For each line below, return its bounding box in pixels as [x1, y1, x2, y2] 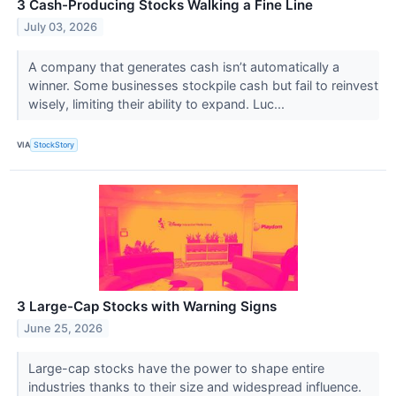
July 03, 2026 [24, 19, 98, 34]
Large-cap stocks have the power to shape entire [27, 361, 324, 377]
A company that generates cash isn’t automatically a [27, 58, 339, 74]
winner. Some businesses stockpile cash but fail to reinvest [27, 77, 378, 93]
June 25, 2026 [24, 321, 103, 335]
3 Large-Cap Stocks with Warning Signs [17, 298, 277, 316]
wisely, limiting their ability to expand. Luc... [27, 95, 288, 111]
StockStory [34, 140, 75, 150]
